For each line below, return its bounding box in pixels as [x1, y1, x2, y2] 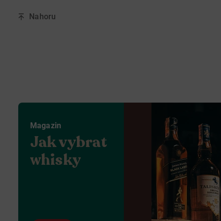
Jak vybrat [30, 132, 108, 152]
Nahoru [29, 12, 56, 21]
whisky [30, 150, 81, 170]
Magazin [30, 121, 62, 130]
